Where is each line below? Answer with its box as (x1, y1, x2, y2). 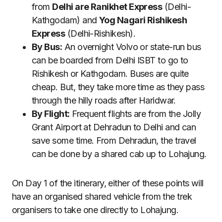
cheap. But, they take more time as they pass (32, 81, 205, 92)
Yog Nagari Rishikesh (99, 14, 187, 25)
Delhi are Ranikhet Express (52, 1, 163, 12)
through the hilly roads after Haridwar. (32, 95, 176, 106)
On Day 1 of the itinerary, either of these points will (12, 177, 204, 188)
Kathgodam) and (32, 14, 99, 25)
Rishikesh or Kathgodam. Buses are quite (32, 68, 189, 79)
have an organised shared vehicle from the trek (12, 191, 192, 202)
